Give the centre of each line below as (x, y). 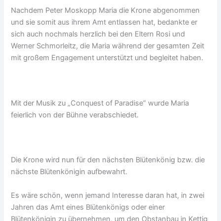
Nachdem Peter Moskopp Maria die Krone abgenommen (106, 10)
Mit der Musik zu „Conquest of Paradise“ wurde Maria (100, 103)
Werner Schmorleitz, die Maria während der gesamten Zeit (108, 46)
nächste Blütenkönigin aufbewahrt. (69, 172)
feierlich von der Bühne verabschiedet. (75, 115)
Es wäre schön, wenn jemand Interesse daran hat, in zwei (108, 195)
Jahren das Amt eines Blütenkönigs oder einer (88, 207)
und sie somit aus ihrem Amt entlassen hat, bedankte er (104, 22)
